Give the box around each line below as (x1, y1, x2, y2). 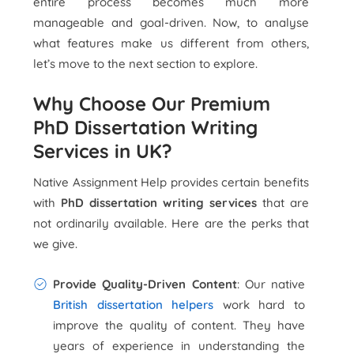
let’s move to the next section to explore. (33, 56, 258, 71)
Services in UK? (33, 139, 173, 163)
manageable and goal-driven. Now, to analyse (33, 15, 309, 30)
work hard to (213, 297, 305, 312)
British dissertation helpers (53, 297, 214, 312)
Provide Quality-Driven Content (53, 277, 237, 292)
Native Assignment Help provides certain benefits (33, 175, 309, 190)
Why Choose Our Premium (33, 92, 271, 115)
